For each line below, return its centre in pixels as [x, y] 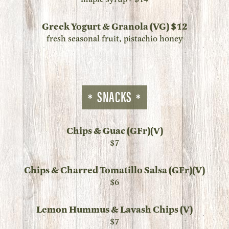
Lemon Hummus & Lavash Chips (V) [114, 209]
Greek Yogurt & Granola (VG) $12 [114, 27]
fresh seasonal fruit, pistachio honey [114, 39]
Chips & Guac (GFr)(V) [114, 131]
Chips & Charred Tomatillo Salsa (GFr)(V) [114, 170]
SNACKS [114, 96]
